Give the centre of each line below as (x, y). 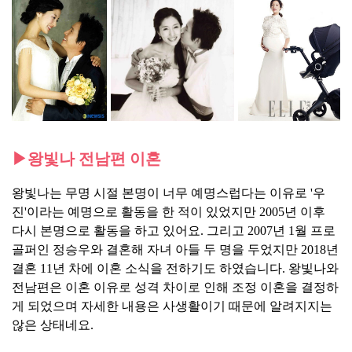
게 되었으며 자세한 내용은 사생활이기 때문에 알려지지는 (172, 306)
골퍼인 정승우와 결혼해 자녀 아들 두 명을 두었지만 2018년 (175, 249)
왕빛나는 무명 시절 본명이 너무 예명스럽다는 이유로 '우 (169, 192)
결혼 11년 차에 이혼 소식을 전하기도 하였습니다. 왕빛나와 (175, 268)
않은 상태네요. (53, 324)
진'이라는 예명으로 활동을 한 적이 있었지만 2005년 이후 (169, 211)
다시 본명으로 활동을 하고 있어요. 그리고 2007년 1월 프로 (174, 230)
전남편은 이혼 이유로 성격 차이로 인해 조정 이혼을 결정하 (175, 287)
